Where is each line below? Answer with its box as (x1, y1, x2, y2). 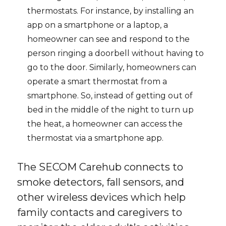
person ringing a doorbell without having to (27, 48, 204, 58)
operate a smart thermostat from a (27, 76, 167, 86)
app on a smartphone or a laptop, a (27, 20, 168, 30)
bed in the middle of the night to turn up (27, 104, 194, 115)
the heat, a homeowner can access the (27, 119, 183, 129)
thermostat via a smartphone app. (27, 133, 164, 143)
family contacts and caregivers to (17, 206, 183, 218)
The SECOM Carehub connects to (17, 160, 184, 173)
